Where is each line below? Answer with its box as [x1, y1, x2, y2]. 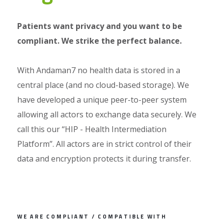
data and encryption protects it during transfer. [17, 153, 191, 164]
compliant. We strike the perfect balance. [17, 35, 182, 46]
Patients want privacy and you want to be [17, 20, 182, 31]
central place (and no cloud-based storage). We [17, 79, 189, 90]
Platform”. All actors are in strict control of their [17, 138, 192, 149]
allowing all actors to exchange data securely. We [17, 109, 196, 120]
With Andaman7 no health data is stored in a [17, 64, 180, 76]
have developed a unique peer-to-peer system [17, 94, 187, 105]
